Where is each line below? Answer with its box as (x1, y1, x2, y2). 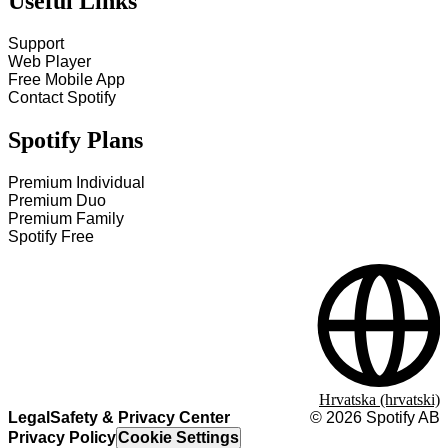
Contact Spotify (8, 89, 116, 107)
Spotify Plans (8, 127, 143, 154)
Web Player (8, 53, 91, 71)
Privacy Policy (8, 429, 116, 446)
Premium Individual (8, 174, 145, 191)
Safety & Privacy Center (50, 409, 230, 426)
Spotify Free (8, 228, 94, 245)
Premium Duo (8, 192, 106, 209)
